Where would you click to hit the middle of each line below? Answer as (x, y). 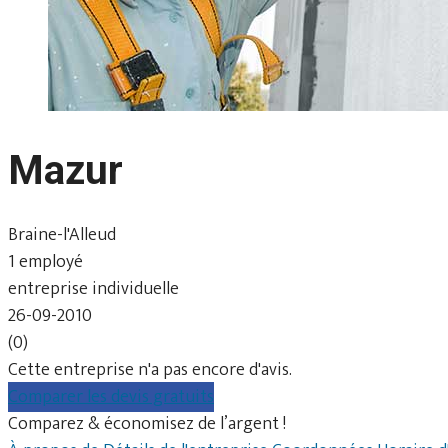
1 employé (45, 261)
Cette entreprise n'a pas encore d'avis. (150, 369)
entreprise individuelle (93, 288)
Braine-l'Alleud (62, 234)
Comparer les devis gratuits (111, 396)
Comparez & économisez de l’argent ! (147, 423)
